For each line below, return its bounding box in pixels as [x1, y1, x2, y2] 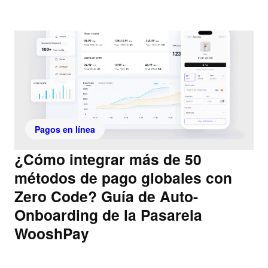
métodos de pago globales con [14, 167, 232, 189]
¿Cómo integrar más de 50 [14, 148, 202, 170]
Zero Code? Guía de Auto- [14, 185, 198, 208]
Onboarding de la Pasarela [14, 204, 202, 226]
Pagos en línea [35, 123, 95, 136]
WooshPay [14, 223, 89, 245]
